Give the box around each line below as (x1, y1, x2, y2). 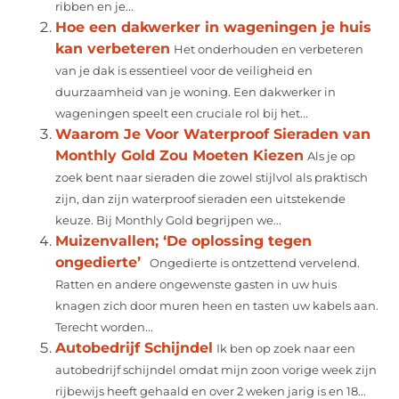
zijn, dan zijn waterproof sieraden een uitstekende (55, 191, 346, 206)
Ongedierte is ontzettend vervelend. (144, 256, 361, 270)
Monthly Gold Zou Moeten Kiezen (55, 146, 305, 164)
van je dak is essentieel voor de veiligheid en (55, 63, 313, 77)
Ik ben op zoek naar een (216, 341, 356, 355)
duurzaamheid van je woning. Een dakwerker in (55, 85, 337, 99)
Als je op (307, 149, 356, 163)
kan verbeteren (55, 39, 171, 57)
